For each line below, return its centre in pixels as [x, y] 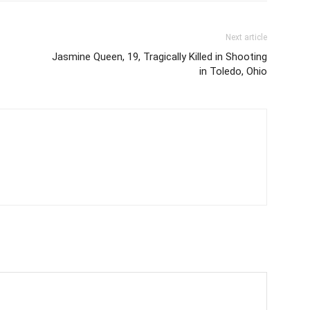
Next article [246, 37]
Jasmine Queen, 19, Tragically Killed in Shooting [159, 56]
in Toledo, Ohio [233, 71]
